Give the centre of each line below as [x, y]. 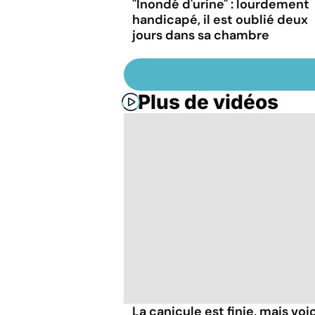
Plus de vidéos [208, 102]
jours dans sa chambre [201, 35]
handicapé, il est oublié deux [220, 19]
